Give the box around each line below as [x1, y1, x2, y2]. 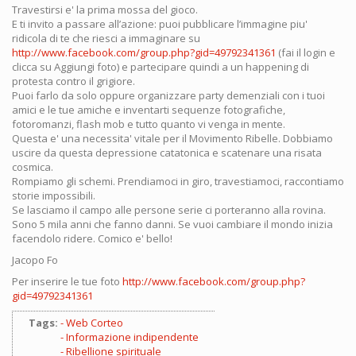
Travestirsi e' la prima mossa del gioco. [12, 2, 198, 17]
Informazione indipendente [66, 330, 199, 344]
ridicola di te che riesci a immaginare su [12, 31, 200, 45]
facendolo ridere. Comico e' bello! [12, 231, 172, 246]
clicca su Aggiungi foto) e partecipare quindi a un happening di [12, 60, 309, 74]
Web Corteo [66, 315, 123, 330]
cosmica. [12, 160, 53, 174]
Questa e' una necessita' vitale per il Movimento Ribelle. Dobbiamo [12, 131, 333, 145]
